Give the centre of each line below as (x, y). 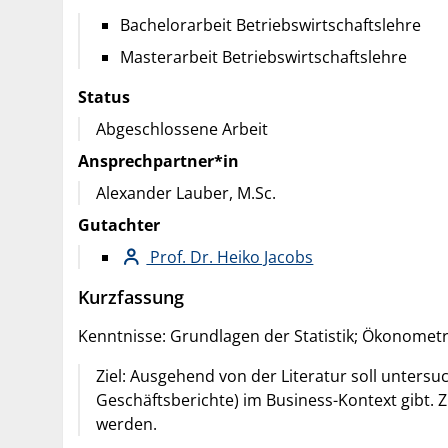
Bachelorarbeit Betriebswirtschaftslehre (270, 24)
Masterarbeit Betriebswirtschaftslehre (263, 56)
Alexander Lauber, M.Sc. (186, 192)
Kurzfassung (131, 296)
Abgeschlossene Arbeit (182, 128)
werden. (126, 423)
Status (104, 96)
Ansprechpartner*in (158, 160)
